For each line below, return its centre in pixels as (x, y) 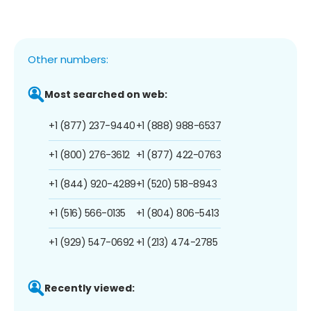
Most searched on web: (106, 94)
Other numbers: (68, 59)
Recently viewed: (90, 288)
